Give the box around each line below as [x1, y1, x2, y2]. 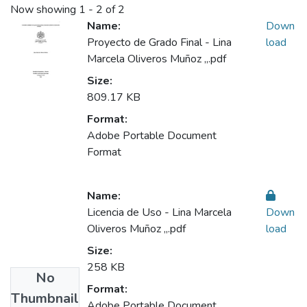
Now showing [10, 2, 79, 18]
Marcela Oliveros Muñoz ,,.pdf [87, 51, 226, 67]
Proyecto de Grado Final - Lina [87, 35, 232, 51]
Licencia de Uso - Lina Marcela [87, 205, 232, 221]
